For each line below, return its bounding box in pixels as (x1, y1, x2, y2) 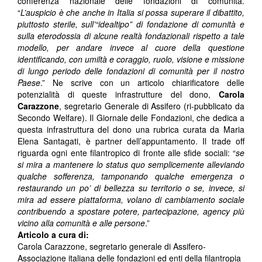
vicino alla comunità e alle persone (18, 217, 145, 229)
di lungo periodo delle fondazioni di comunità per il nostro (18, 65, 244, 77)
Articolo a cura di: (18, 229, 91, 241)
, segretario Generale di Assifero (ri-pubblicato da (59, 100, 244, 112)
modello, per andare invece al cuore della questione (18, 42, 244, 54)
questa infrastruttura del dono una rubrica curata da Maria (18, 123, 244, 136)
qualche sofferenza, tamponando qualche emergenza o (18, 170, 244, 182)
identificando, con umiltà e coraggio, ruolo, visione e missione (18, 53, 244, 65)
